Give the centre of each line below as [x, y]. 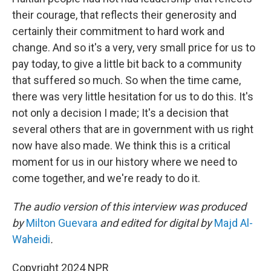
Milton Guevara [62, 223]
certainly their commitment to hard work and [118, 31]
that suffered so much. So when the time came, [126, 80]
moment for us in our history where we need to [125, 162]
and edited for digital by [156, 223]
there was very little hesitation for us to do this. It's [133, 96]
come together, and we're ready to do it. [106, 178]
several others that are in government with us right [133, 129]
